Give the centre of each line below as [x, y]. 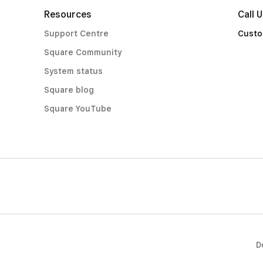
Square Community [82, 52]
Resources [68, 14]
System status [73, 71]
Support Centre [76, 33]
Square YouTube [77, 109]
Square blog [69, 90]
